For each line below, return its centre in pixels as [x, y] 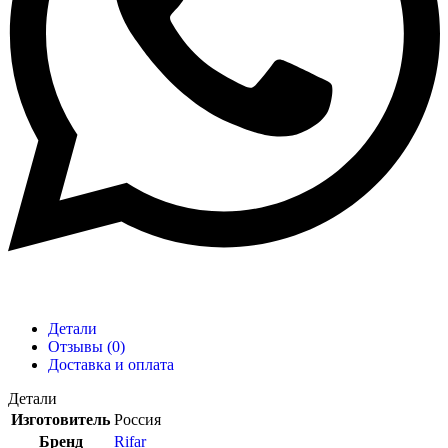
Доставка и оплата [111, 365]
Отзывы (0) [86, 347]
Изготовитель [60, 420]
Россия [137, 420]
